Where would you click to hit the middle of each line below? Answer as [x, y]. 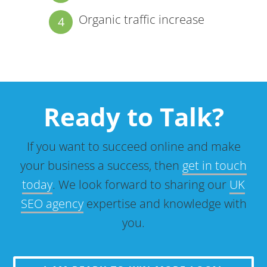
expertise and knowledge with [165, 204]
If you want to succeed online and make [133, 146]
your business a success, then [101, 165]
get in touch [215, 165]
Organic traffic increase [142, 19]
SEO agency [52, 204]
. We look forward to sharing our [141, 184]
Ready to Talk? [133, 117]
